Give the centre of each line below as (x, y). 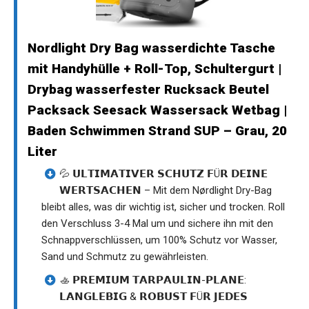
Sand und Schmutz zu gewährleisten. (125, 256)
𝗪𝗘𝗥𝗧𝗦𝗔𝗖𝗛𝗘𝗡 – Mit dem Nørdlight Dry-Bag (166, 190)
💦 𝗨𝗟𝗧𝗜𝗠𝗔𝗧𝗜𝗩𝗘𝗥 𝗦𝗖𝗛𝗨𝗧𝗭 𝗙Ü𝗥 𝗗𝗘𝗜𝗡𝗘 (163, 173)
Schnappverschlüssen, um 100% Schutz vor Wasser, (159, 240)
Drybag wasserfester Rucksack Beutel (148, 89)
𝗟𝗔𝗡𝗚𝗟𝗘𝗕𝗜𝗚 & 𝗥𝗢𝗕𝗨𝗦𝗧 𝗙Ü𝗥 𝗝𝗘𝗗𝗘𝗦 (153, 296)
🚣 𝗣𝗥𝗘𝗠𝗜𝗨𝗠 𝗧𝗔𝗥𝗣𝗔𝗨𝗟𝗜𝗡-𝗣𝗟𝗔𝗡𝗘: (153, 280)
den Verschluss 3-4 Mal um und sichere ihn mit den (157, 223)
